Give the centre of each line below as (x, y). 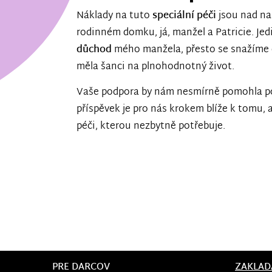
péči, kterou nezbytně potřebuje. (151, 126)
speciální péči (184, 16)
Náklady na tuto (114, 16)
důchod (94, 50)
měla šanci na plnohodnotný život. (155, 67)
